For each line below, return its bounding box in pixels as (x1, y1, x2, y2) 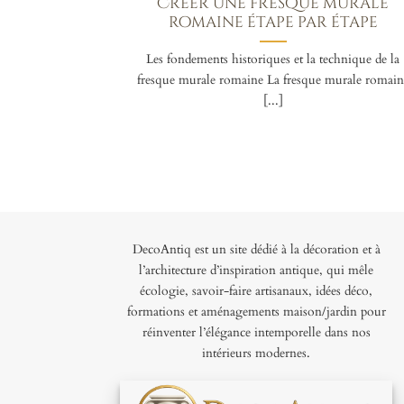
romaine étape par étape (168, 13, 378, 33)
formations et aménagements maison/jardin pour (126, 303, 386, 321)
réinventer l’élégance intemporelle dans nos (142, 324, 371, 342)
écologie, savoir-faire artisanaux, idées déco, (140, 282, 373, 300)
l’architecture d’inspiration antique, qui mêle (139, 262, 374, 280)
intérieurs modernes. (202, 344, 311, 363)
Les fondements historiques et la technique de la (146, 50, 400, 69)
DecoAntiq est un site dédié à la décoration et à (132, 241, 381, 259)
